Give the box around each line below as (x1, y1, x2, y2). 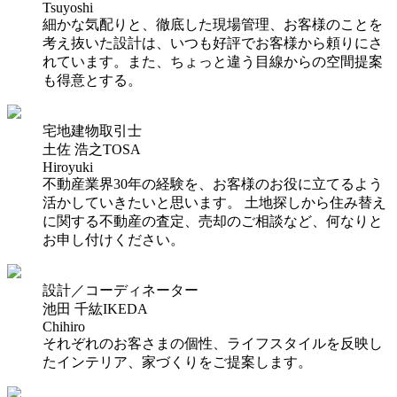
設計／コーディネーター (43, 283, 198, 299)
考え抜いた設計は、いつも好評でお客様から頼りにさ (43, 35, 383, 51)
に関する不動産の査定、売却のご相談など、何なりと (43, 214, 383, 230)
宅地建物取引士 (43, 123, 142, 139)
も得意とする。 (43, 73, 142, 89)
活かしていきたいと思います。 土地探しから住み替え (43, 195, 386, 211)
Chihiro (43, 319, 85, 335)
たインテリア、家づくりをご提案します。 (43, 354, 312, 370)
